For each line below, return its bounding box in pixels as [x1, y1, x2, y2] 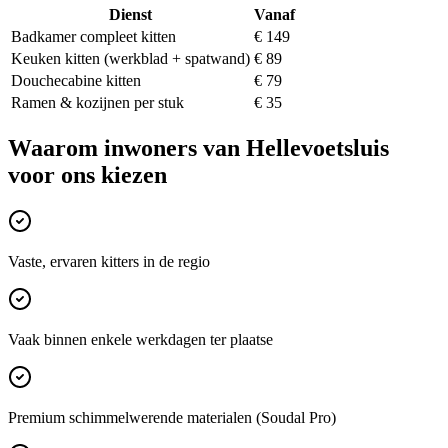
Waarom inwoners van [8, 134, 246, 161]
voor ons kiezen [8, 161, 167, 188]
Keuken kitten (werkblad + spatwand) [11, 49, 250, 67]
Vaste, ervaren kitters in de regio [8, 252, 210, 270]
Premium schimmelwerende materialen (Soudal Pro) [8, 408, 336, 426]
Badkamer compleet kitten [11, 27, 176, 45]
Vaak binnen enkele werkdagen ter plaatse [8, 330, 273, 348]
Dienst [109, 5, 152, 23]
